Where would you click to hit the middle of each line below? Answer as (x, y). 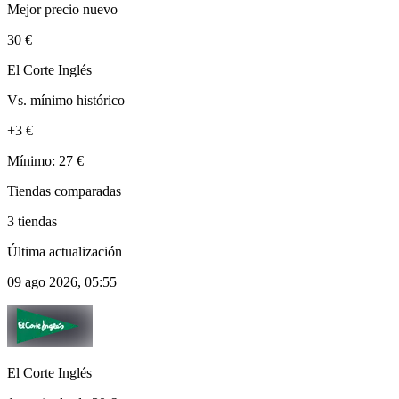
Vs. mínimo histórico (66, 100)
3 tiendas (32, 221)
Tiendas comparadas (64, 191)
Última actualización (65, 251)
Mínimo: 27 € (45, 160)
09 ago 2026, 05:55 (62, 281)
